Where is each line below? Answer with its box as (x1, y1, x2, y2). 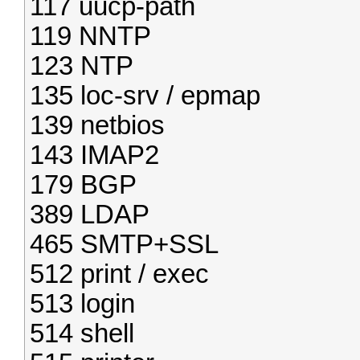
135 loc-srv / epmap (30, 81, 260, 110)
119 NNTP (30, 22, 151, 51)
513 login (30, 289, 135, 318)
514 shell (30, 319, 134, 348)
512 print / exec (30, 260, 209, 288)
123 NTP (30, 51, 133, 80)
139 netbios (30, 111, 165, 140)
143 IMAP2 (30, 141, 159, 170)
